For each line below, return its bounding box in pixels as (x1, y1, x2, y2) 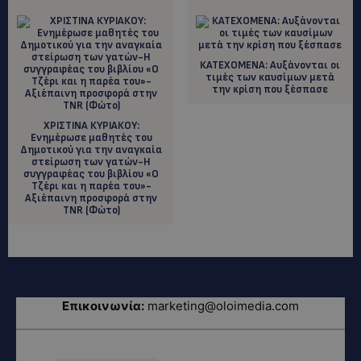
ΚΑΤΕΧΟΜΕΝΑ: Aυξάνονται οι (199, 58, 340, 72)
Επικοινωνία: (62, 297, 144, 313)
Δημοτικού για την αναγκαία (20, 143, 163, 156)
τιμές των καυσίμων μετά (205, 70, 334, 84)
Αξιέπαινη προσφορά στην (25, 191, 158, 205)
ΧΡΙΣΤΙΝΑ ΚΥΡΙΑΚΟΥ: (43, 118, 139, 132)
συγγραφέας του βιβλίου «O (23, 167, 160, 180)
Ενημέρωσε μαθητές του (30, 131, 152, 144)
